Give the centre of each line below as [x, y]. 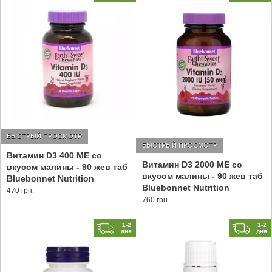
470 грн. [20, 191]
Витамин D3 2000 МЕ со [192, 164]
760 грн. [156, 199]
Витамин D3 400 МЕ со [54, 156]
